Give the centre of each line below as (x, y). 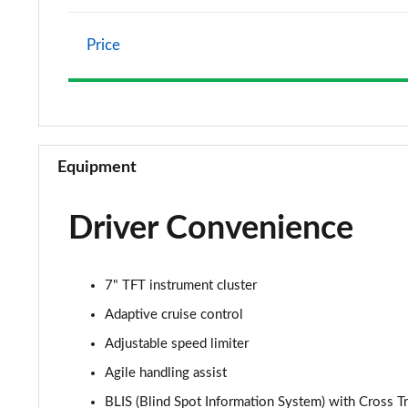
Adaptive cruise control (174, 315)
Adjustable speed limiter (177, 344)
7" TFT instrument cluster (181, 286)
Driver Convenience (211, 229)
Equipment (97, 168)
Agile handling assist (166, 373)
